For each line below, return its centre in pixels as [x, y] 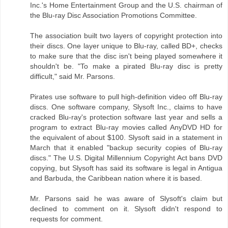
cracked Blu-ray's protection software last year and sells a [126, 117]
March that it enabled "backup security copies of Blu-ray [126, 148]
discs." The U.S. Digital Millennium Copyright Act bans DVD [126, 158]
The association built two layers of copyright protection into [126, 36]
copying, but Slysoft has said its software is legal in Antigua [126, 168]
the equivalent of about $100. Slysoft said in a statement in [126, 138]
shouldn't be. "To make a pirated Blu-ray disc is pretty [126, 66]
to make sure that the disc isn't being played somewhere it [126, 56]
